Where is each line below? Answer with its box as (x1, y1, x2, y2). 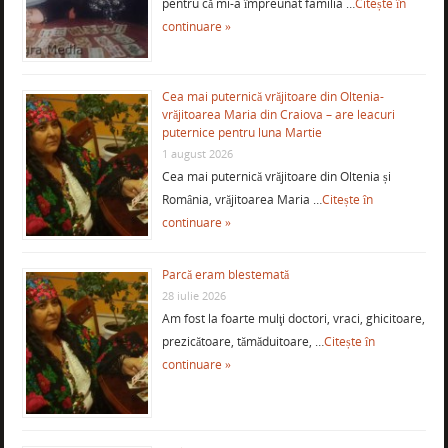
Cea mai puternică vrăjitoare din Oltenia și (161, 168, 391, 186)
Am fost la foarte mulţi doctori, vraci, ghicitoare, (161, 310, 425, 328)
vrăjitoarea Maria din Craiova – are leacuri (161, 106, 395, 124)
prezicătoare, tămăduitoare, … (161, 333, 324, 351)
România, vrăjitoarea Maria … (161, 191, 322, 209)
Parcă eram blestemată (161, 266, 289, 284)
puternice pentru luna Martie (161, 124, 322, 142)
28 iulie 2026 (161, 288, 226, 304)
